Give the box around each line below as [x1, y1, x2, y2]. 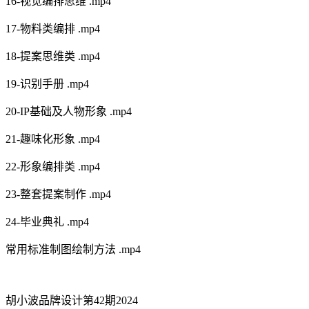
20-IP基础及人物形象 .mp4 [6, 106, 132, 118]
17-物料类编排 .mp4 [6, 23, 100, 35]
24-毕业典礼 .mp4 [6, 216, 89, 228]
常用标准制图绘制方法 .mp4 [6, 243, 141, 256]
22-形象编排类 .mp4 [6, 161, 100, 173]
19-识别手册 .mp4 [6, 78, 89, 90]
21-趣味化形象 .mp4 [6, 133, 100, 146]
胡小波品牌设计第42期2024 [6, 295, 138, 307]
